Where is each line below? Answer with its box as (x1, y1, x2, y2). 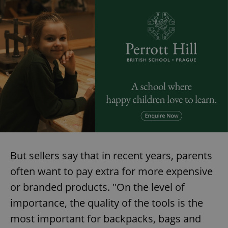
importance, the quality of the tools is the (10, 195, 203, 210)
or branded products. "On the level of (10, 180, 185, 194)
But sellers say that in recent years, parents (10, 148, 212, 162)
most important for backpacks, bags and (10, 211, 201, 225)
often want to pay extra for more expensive (10, 164, 213, 178)
